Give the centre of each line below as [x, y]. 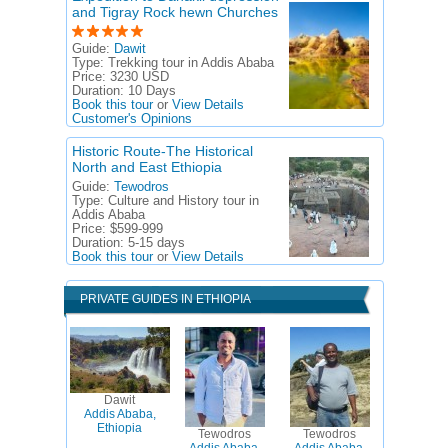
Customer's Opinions [132, 119]
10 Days [152, 91]
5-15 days [156, 243]
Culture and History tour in [183, 201]
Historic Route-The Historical [162, 151]
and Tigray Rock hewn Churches [175, 12]
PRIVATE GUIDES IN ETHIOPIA [165, 299]
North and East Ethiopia [147, 167]
